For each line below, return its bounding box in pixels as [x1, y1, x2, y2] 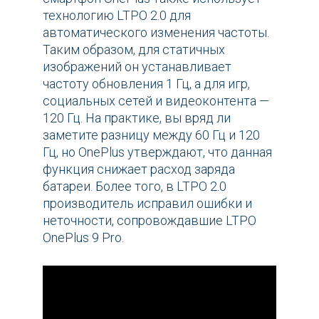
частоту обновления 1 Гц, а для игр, [43, 75, 250, 91]
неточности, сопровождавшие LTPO [43, 212, 256, 228]
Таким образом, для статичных [43, 41, 225, 57]
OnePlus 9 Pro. [43, 229, 124, 245]
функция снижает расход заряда [43, 161, 235, 177]
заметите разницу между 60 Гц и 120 [43, 127, 260, 142]
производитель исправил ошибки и [43, 195, 252, 211]
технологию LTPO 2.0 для [43, 7, 191, 23]
